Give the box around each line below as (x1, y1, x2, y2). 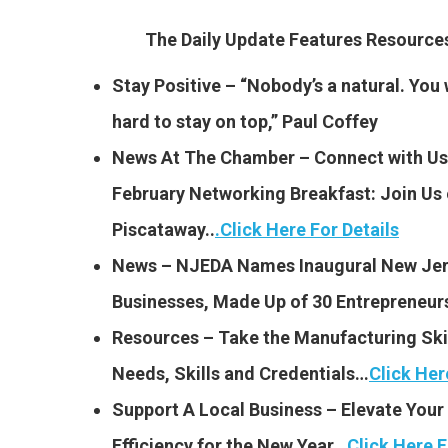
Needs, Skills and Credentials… (112, 362, 369, 384)
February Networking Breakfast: (112, 182, 376, 204)
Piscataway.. (112, 218, 215, 240)
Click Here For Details (220, 218, 399, 240)
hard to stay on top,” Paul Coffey (112, 110, 378, 132)
